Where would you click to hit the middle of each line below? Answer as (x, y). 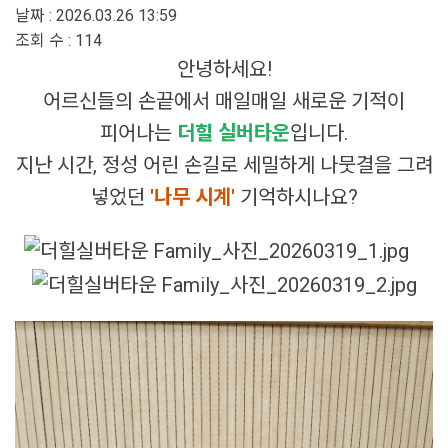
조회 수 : (45, 41)
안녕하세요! (224, 69)
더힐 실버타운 (233, 133)
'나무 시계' (194, 197)
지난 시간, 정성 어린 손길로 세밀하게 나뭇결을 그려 (224, 165)
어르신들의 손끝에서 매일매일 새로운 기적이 (224, 101)
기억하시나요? (298, 197)
